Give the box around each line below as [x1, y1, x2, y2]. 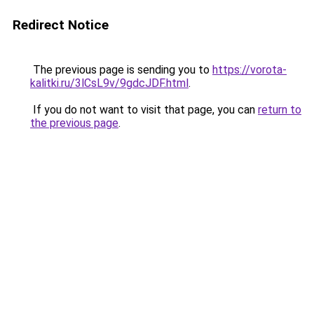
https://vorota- [212, 63, 287, 76]
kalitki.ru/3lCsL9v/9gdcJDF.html [30, 76, 189, 90]
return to [258, 103, 301, 116]
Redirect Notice [13, 17, 109, 33]
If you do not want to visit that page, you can [30, 103, 258, 116]
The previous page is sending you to [30, 63, 212, 76]
